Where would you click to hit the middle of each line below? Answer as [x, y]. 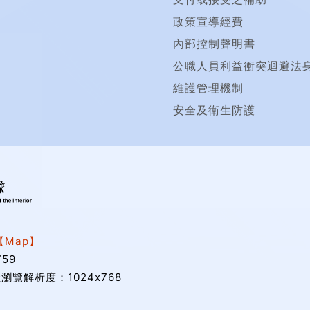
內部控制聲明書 [214, 44]
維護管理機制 [208, 88]
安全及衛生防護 [214, 110]
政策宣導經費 [208, 21]
